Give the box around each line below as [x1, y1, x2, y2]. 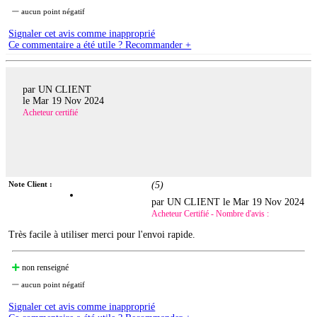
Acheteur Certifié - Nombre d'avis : [151, 209, 270, 219]
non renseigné [20, 263, 69, 273]
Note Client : [8, 180, 53, 189]
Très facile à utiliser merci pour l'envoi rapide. [8, 229, 196, 241]
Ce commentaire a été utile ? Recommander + [8, 39, 192, 50]
